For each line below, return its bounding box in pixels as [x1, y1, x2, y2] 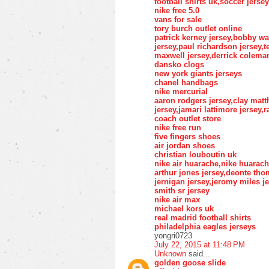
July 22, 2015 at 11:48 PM [154, 240, 245, 249]
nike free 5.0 [154, 5, 199, 15]
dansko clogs [154, 59, 204, 69]
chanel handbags [154, 77, 218, 87]
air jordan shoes [154, 141, 215, 150]
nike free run [154, 122, 201, 132]
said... [186, 249, 210, 258]
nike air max [154, 195, 200, 204]
